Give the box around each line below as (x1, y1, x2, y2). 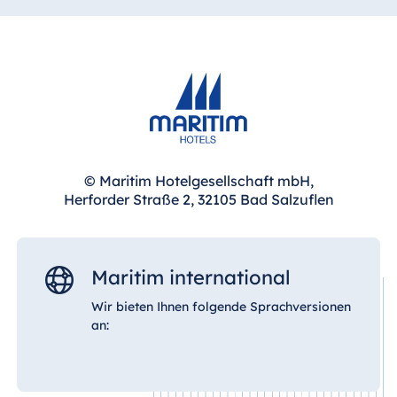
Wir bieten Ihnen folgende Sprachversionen (90, 299, 351, 315)
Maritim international (90, 265, 291, 291)
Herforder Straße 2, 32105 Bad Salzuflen (63, 191, 334, 209)
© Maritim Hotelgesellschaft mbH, (83, 172, 314, 191)
